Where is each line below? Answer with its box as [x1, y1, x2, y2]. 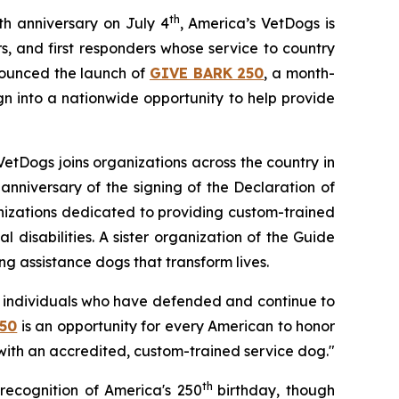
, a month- [264, 63, 336, 82]
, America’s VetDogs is [179, 13, 336, 32]
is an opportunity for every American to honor [17, 316, 336, 335]
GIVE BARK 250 [149, 63, 265, 82]
